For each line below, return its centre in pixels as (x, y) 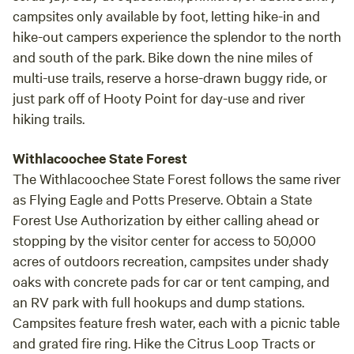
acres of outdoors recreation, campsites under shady (171, 260)
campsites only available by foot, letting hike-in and (166, 15)
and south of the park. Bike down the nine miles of (163, 56)
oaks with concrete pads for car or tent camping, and (171, 281)
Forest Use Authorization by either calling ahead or (166, 219)
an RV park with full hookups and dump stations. (158, 301)
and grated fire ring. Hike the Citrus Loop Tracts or (164, 343)
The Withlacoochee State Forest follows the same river (177, 178)
